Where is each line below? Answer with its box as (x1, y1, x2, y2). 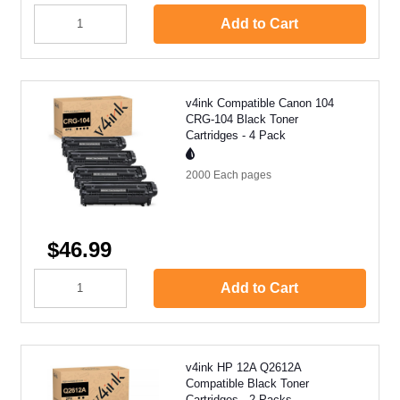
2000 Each (186, 168, 241, 181)
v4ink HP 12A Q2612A (186, 360, 301, 374)
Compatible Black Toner (186, 376, 309, 390)
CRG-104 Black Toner (186, 112, 298, 126)
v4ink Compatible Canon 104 (186, 96, 334, 110)
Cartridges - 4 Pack (186, 128, 286, 142)
